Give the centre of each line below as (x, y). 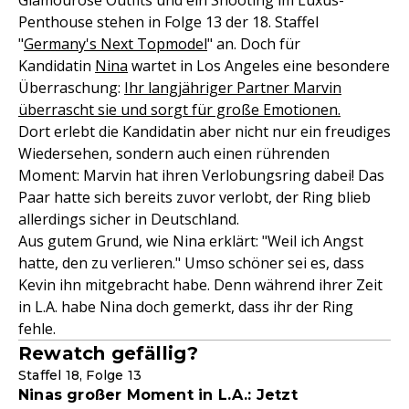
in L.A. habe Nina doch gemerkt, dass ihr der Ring (186, 307)
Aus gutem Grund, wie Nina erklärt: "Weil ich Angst (191, 241)
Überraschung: (71, 88)
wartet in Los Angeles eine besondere (259, 66)
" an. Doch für (254, 44)
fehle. (37, 329)
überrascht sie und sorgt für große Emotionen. (179, 110)
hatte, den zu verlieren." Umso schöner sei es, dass (191, 263)
